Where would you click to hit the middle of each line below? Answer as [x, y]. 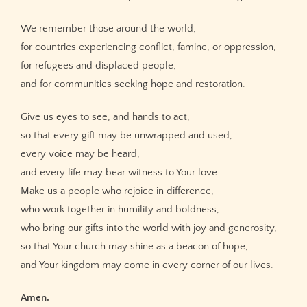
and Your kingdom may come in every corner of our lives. [147, 265]
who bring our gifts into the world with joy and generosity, [149, 228]
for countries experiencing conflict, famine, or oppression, [148, 47]
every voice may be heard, [80, 153]
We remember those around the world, [108, 28]
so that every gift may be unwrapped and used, [126, 135]
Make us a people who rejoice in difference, [117, 191]
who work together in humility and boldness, [120, 209]
